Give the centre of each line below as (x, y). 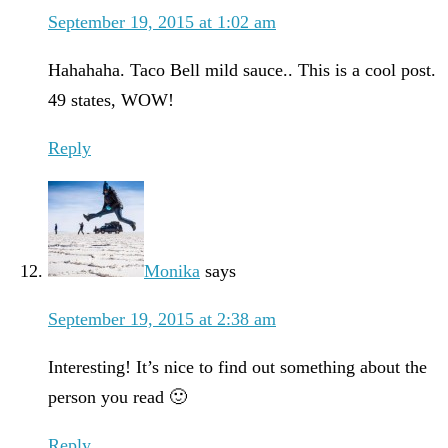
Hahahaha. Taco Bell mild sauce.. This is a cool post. (242, 70)
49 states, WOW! (111, 100)
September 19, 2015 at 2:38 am (162, 319)
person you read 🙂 (117, 397)
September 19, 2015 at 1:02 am (162, 22)
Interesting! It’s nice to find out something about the (237, 367)
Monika (172, 271)
